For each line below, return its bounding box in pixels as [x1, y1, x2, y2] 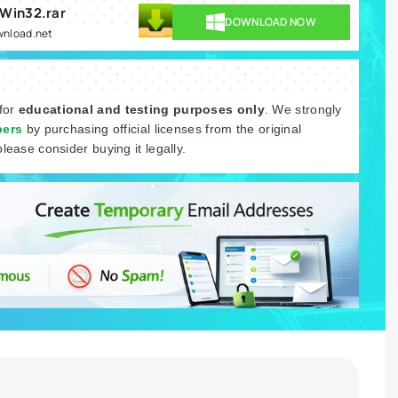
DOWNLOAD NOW [225, 14, 316, 29]
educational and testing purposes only [18, 102, 265, 116]
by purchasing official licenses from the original [26, 122, 302, 136]
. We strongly [264, 102, 342, 116]
